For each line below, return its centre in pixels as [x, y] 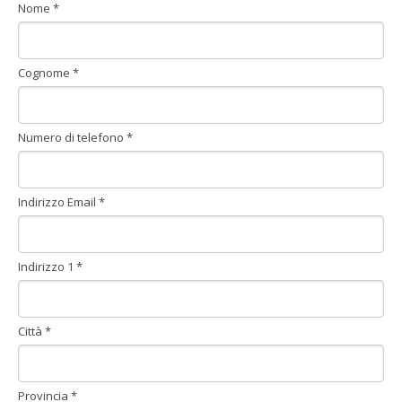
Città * [35, 332]
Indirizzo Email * [61, 202]
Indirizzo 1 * [50, 267]
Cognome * [48, 72]
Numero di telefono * [75, 138]
